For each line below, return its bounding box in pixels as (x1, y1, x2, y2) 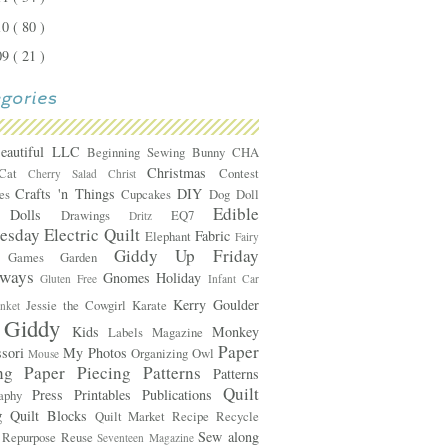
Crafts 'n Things (15, 183, 122, 203)
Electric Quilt (44, 222, 145, 246)
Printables (73, 384, 142, 404)
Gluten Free (40, 270, 103, 286)
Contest (218, 163, 259, 182)
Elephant (144, 226, 195, 245)
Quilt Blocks (10, 405, 95, 425)
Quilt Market (94, 406, 172, 425)
